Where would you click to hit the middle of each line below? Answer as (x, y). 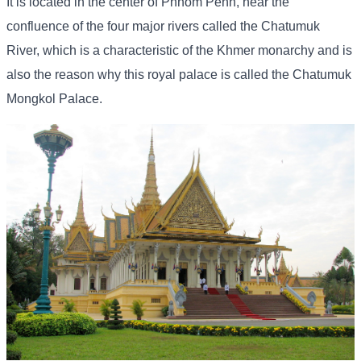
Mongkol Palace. (54, 99)
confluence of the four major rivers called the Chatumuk (163, 27)
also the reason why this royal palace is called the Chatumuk (179, 75)
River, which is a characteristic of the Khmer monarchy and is (179, 51)
